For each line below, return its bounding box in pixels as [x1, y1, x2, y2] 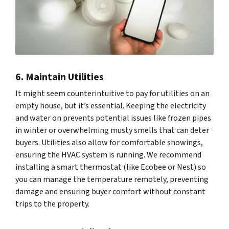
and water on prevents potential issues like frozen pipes [15, 112, 211, 124]
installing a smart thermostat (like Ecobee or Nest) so [15, 161, 206, 173]
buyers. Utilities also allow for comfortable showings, [15, 136, 203, 148]
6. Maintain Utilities [15, 70, 104, 84]
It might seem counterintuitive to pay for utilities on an [15, 87, 210, 99]
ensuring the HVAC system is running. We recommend [15, 149, 201, 161]
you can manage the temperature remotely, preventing [15, 173, 209, 185]
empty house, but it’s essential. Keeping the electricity [15, 100, 206, 111]
